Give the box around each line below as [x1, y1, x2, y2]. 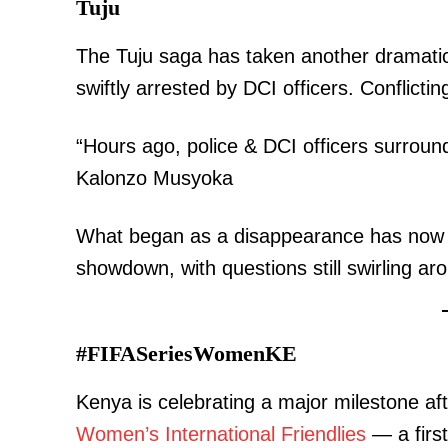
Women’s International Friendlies [76, 422, 366, 445]
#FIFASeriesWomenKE [76, 340, 297, 366]
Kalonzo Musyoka [76, 166, 233, 189]
